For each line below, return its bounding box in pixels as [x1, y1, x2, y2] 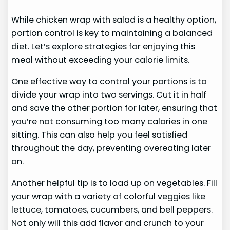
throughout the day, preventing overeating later [11, 142, 212, 154]
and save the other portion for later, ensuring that [11, 102, 218, 114]
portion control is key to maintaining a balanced [11, 27, 213, 39]
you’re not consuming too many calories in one [11, 115, 208, 127]
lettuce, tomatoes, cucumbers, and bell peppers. [11, 204, 213, 216]
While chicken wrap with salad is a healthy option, [11, 13, 217, 26]
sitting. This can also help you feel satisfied [11, 128, 188, 141]
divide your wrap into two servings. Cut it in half [11, 88, 207, 101]
